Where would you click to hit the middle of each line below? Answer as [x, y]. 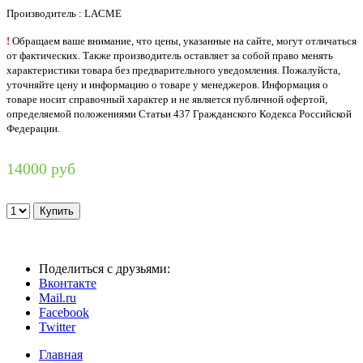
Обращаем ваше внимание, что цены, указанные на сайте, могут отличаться [184, 41]
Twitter [57, 327]
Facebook [64, 312]
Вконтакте [68, 283]
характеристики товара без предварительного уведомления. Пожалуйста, [173, 70]
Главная [61, 354]
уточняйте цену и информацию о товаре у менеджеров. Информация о [167, 84]
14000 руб [41, 168]
